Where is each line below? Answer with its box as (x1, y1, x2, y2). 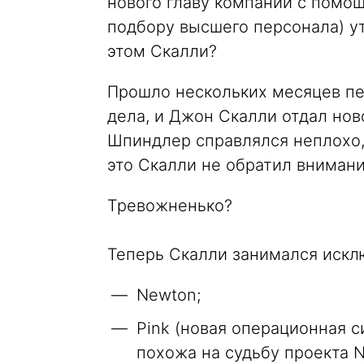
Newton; (136, 285, 201, 305)
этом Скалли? (107, 41, 217, 61)
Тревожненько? (107, 196, 232, 215)
